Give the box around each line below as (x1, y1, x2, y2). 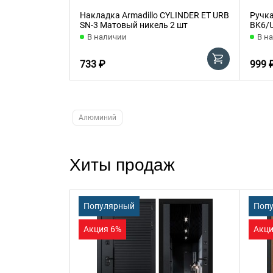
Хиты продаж (69, 155, 175, 174)
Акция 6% (83, 224, 121, 234)
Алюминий (79, 113, 116, 122)
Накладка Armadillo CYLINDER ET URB (80, 10, 229, 20)
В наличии (87, 32, 127, 41)
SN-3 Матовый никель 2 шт (80, 19, 188, 30)
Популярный (83, 200, 135, 211)
